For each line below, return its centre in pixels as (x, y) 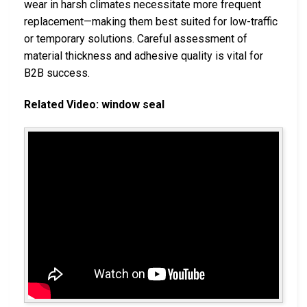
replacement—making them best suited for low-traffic (151, 22)
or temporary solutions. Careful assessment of (136, 39)
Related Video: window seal (94, 105)
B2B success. (57, 73)
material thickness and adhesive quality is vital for (144, 56)
